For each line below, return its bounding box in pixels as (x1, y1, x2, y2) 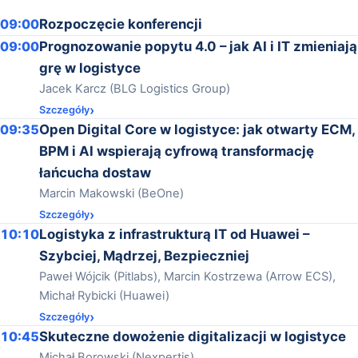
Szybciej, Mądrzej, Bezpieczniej (39, 248, 249, 265)
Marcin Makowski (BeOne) (39, 186, 184, 201)
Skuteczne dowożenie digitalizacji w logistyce (39, 328, 346, 345)
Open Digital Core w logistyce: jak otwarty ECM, (39, 121, 355, 138)
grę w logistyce (39, 60, 141, 77)
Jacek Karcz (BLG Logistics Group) (39, 82, 230, 97)
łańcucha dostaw (39, 165, 151, 181)
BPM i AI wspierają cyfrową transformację (39, 143, 314, 160)
